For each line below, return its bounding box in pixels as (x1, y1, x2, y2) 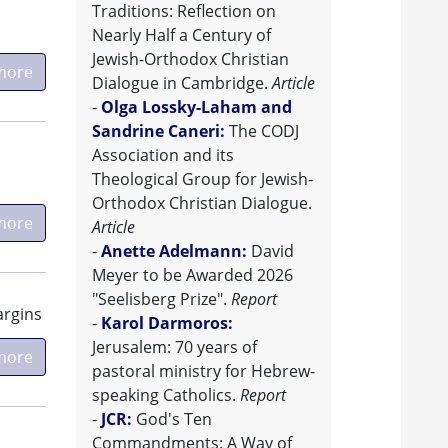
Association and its (92, 144, 234, 167)
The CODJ (225, 120, 299, 143)
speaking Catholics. (92, 384, 240, 407)
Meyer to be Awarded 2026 (92, 264, 293, 287)
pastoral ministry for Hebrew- (92, 360, 315, 383)
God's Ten (132, 408, 212, 431)
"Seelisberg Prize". (92, 288, 231, 311)
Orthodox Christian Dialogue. (92, 192, 312, 215)
